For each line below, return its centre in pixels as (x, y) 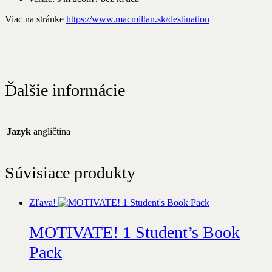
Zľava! (42, 203)
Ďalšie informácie (65, 90)
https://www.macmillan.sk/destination (138, 19)
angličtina (52, 132)
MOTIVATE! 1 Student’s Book (134, 233)
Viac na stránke (36, 19)
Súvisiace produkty (70, 173)
